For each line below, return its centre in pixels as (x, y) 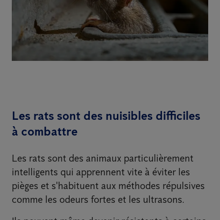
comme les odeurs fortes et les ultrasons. (98, 200)
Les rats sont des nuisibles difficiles (106, 116)
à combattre (45, 132)
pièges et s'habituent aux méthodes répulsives (108, 186)
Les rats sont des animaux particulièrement (103, 158)
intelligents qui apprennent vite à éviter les (101, 172)
